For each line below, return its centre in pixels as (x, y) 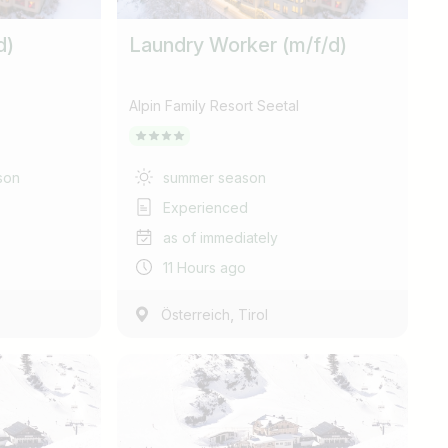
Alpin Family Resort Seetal (214, 105)
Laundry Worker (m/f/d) (238, 45)
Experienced (206, 207)
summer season (215, 177)
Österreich (196, 314)
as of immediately (221, 237)
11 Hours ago (205, 267)
